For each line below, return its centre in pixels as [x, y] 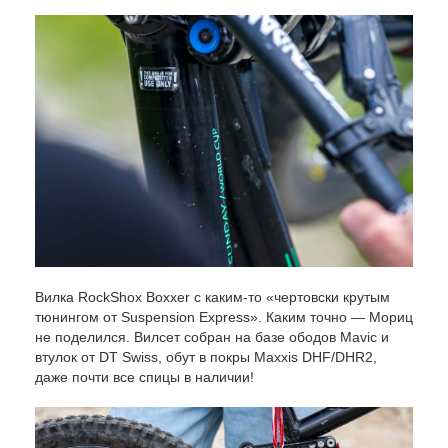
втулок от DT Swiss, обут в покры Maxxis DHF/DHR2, [206, 356]
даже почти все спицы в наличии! [144, 376]
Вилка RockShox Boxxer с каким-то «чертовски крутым [212, 296]
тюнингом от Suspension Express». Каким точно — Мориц [224, 316]
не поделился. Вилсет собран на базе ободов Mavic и [212, 336]
